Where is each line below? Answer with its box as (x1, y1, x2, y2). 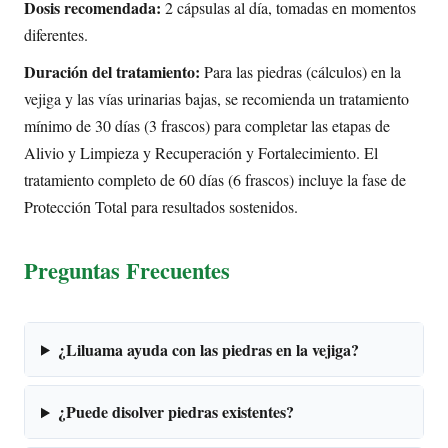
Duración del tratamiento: (24, 59, 200, 83)
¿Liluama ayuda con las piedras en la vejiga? (57, 337, 359, 361)
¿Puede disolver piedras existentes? (57, 400, 294, 424)
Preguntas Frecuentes (24, 253, 230, 287)
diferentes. (24, 24, 88, 46)
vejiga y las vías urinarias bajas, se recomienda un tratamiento (24, 87, 409, 109)
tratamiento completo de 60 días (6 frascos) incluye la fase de (24, 168, 406, 190)
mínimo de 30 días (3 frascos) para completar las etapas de (24, 114, 390, 136)
